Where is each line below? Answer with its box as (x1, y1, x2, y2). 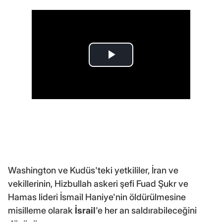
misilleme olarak (8, 205, 75, 216)
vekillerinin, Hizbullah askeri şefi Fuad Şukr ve (8, 178, 188, 189)
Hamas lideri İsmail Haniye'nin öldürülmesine (8, 192, 186, 203)
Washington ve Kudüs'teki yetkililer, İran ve (8, 165, 178, 176)
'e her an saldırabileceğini (96, 205, 197, 216)
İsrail (75, 205, 96, 216)
